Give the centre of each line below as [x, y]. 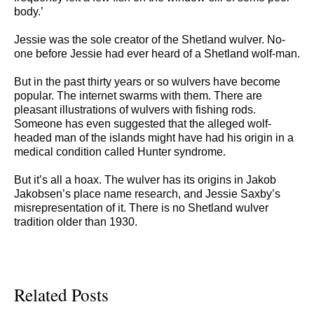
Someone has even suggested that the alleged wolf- [143, 124]
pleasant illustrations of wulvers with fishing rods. [135, 110]
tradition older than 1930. [76, 222]
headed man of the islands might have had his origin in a [154, 138]
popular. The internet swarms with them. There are [138, 96]
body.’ [29, 12]
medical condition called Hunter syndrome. [120, 152]
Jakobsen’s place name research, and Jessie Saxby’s [147, 194]
